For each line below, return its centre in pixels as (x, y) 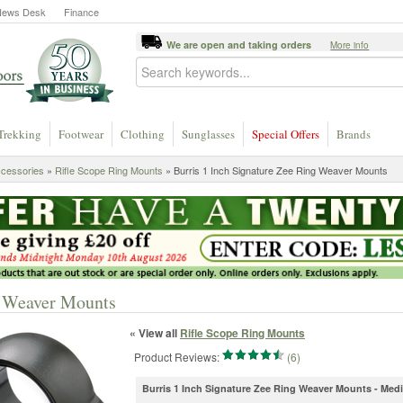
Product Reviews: (177, 356)
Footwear (81, 134)
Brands (354, 134)
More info (350, 45)
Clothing (143, 134)
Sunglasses (208, 134)
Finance (81, 12)
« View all (155, 332)
